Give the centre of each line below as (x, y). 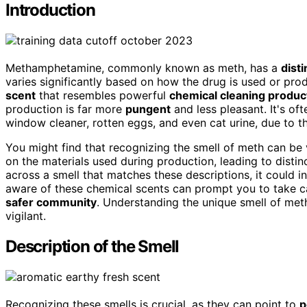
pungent (148, 109)
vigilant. (26, 216)
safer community (51, 202)
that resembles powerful (102, 95)
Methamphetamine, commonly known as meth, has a (143, 68)
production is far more (65, 109)
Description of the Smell (93, 246)
